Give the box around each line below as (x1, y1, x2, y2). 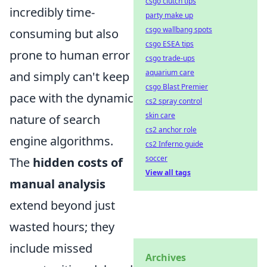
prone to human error (10, 46, 130, 63)
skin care (145, 110, 175, 120)
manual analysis (10, 175, 105, 192)
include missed (10, 240, 92, 256)
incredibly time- (10, 4, 95, 20)
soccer (145, 153, 167, 163)
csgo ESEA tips (145, 39, 194, 49)
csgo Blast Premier (145, 82, 208, 92)
